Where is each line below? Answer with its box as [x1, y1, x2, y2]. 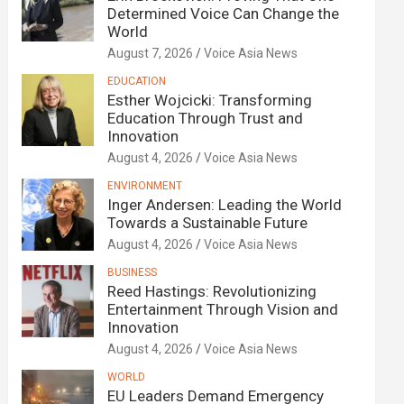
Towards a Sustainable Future [107, 214, 308, 232]
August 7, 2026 [107, 46, 194, 60]
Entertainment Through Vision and [107, 300, 339, 318]
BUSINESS [107, 266, 158, 279]
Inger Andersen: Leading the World [107, 196, 343, 214]
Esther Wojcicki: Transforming [107, 91, 313, 109]
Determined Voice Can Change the [107, 5, 340, 23]
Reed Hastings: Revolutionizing [107, 282, 317, 300]
